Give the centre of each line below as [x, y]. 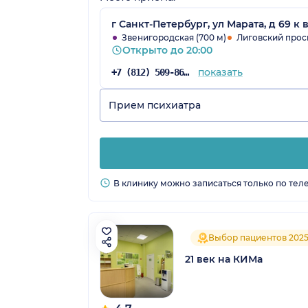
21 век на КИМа [224, 260]
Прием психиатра [155, 105]
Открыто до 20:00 [167, 50]
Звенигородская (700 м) [174, 37]
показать [220, 72]
